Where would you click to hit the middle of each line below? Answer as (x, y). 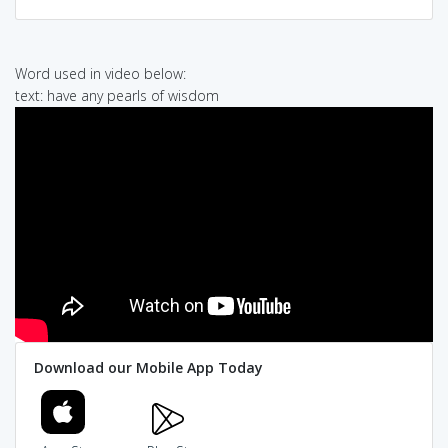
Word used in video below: (100, 73)
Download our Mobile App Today (148, 368)
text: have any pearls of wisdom (117, 95)
